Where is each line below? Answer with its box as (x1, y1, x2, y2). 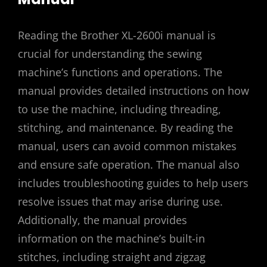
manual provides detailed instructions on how (18, 83, 249, 98)
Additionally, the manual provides (18, 212, 187, 227)
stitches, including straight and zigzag (18, 249, 206, 264)
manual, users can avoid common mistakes (18, 138, 237, 153)
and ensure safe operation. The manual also (18, 157, 240, 172)
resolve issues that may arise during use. (18, 194, 223, 209)
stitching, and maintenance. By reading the (18, 120, 233, 135)
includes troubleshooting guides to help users (18, 175, 249, 190)
